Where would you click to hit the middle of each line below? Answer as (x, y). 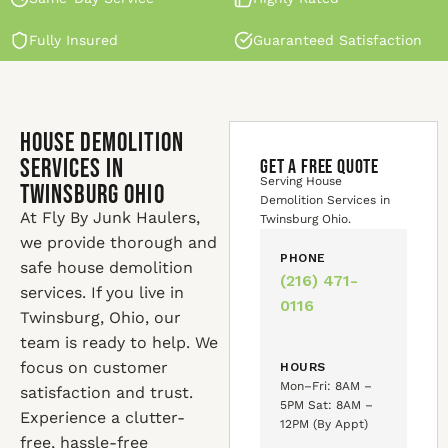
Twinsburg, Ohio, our (100, 317)
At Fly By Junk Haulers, (110, 217)
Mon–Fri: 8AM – (326, 386)
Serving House (301, 181)
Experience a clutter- (102, 417)
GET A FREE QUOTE (319, 167)
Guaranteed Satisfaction (337, 40)
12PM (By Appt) (324, 424)
